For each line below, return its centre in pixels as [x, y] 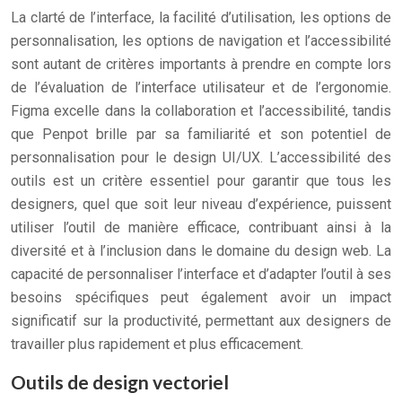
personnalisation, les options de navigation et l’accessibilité [201, 41]
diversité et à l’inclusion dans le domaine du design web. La [201, 251]
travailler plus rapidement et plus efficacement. [157, 344]
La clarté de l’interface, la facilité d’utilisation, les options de [201, 17]
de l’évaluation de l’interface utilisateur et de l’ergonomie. [201, 87]
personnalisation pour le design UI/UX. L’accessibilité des [201, 157]
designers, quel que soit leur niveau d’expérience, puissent [201, 204]
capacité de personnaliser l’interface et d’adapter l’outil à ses [201, 274]
